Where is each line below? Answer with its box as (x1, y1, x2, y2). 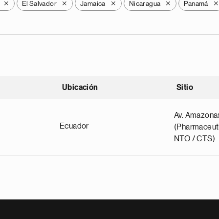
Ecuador (60, 122, 89, 130)
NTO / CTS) (174, 135, 216, 143)
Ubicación (62, 84, 98, 91)
